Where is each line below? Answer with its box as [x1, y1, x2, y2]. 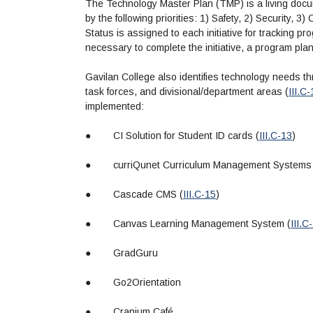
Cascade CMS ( [113, 189, 183, 201]
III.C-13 [259, 130, 292, 142]
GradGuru [113, 247, 158, 259]
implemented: [85, 101, 144, 112]
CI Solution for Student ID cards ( [113, 130, 259, 142]
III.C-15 [183, 189, 216, 201]
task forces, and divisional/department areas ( [85, 86, 289, 98]
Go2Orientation [113, 277, 181, 289]
